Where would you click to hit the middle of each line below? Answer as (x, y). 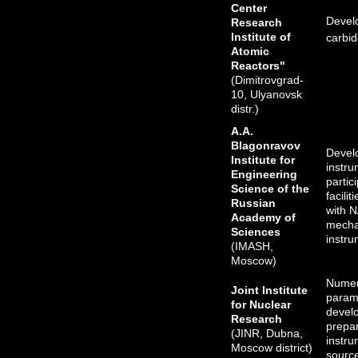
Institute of (261, 37)
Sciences (256, 232)
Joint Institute (270, 290)
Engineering (265, 174)
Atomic (251, 51)
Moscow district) (272, 348)
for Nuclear (261, 304)
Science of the (270, 189)
